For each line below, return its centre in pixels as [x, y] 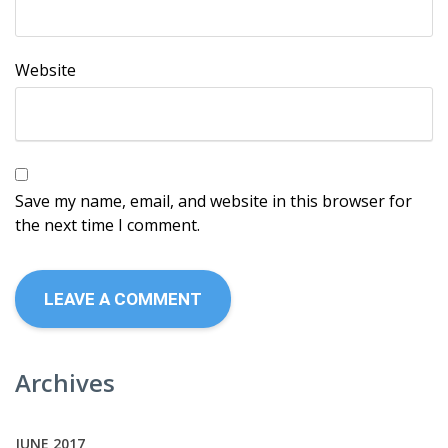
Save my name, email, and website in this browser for [213, 201]
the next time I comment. [107, 225]
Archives [65, 383]
